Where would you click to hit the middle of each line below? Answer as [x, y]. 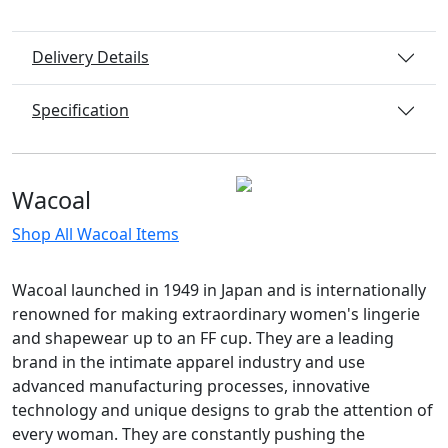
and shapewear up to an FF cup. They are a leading [203, 337]
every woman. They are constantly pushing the [188, 433]
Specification [80, 110]
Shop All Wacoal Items [95, 233]
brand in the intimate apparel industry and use [188, 361]
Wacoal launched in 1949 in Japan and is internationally [219, 289]
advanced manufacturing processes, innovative [191, 385]
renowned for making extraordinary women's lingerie [216, 313]
